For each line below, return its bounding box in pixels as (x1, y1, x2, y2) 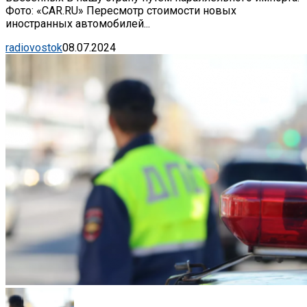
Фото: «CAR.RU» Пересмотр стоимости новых (5, 3, 236, 17)
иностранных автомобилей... (5, 16, 150, 30)
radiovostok (5, 40, 62, 54)
